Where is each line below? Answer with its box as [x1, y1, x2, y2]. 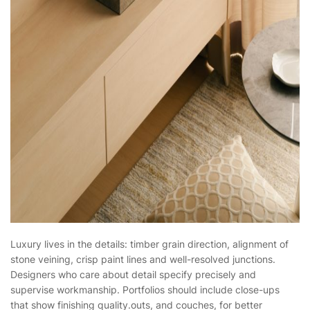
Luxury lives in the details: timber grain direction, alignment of [10, 238, 289, 250]
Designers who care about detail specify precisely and [10, 268, 256, 281]
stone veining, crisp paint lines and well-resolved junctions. [10, 253, 275, 266]
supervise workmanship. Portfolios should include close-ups [10, 284, 280, 296]
